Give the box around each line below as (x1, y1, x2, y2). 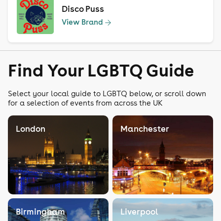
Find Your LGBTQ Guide (8, 59, 194, 81)
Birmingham (16, 206, 65, 218)
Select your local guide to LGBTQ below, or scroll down (8, 89, 206, 99)
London (16, 123, 45, 135)
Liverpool (120, 206, 158, 218)
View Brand (62, 17, 104, 27)
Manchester (120, 123, 169, 135)
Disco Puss (62, 3, 105, 14)
